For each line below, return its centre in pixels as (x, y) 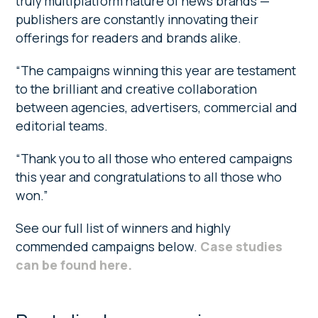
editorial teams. (62, 125)
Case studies (242, 246)
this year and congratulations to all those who (149, 176)
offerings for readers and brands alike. (130, 37)
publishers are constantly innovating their (137, 19)
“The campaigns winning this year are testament (156, 70)
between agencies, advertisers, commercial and (157, 107)
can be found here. (74, 264)
